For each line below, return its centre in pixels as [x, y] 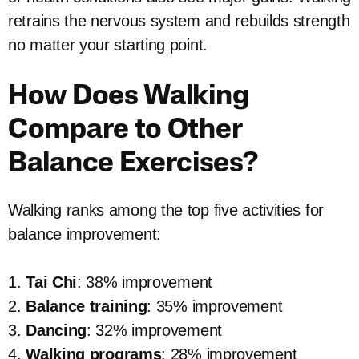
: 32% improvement [154, 330]
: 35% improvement [215, 306]
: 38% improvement [145, 282]
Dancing [56, 330]
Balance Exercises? [133, 165]
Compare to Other [125, 131]
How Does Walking [129, 97]
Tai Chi [52, 282]
